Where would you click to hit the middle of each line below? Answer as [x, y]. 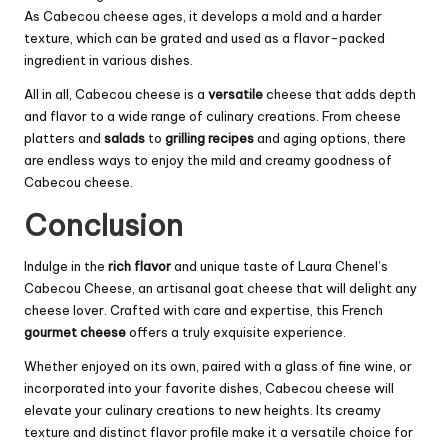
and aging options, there [330, 137]
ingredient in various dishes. [108, 59]
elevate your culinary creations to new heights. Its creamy [202, 409]
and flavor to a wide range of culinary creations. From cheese [212, 115]
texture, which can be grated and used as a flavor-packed [204, 37]
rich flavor [139, 265]
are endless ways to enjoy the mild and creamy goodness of [208, 159]
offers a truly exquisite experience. [236, 331]
